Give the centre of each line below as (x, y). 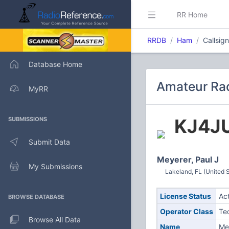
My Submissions (55, 166)
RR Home (192, 14)
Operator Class (186, 211)
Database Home (55, 64)
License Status (185, 196)
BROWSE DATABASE (36, 197)
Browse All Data (55, 219)
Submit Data (49, 142)
